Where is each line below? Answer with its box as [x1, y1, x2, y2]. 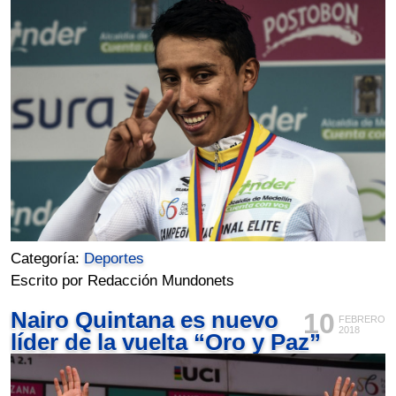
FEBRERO [338, 314, 385, 325]
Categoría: [11, 250, 85, 268]
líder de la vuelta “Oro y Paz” [11, 330, 322, 355]
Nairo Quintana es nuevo [11, 308, 279, 333]
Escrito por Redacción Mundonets [11, 272, 235, 290]
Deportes [84, 250, 145, 268]
